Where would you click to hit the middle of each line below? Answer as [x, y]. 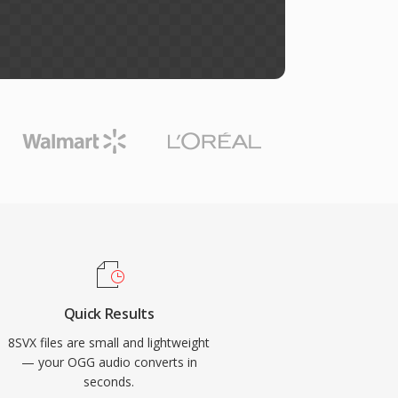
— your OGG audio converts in [109, 362]
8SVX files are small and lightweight [109, 342]
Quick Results [109, 314]
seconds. [109, 382]
